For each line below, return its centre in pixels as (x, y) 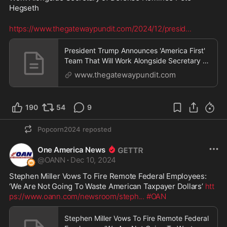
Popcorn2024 (59, 129)
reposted (97, 129)
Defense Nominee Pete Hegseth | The (127, 70)
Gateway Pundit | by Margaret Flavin (125, 81)
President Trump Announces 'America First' (135, 50)
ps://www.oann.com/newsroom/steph (74, 196)
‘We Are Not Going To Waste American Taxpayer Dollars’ (107, 186)
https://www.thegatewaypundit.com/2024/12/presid (98, 28)
